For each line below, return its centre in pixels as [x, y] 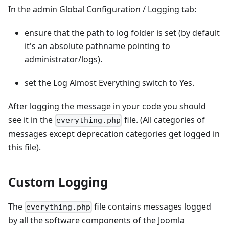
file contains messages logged [152, 206]
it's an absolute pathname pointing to [97, 46]
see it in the [31, 120]
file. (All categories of [164, 120]
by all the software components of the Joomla [96, 220]
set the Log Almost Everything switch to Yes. [109, 83]
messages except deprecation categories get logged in [114, 134]
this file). [25, 147]
